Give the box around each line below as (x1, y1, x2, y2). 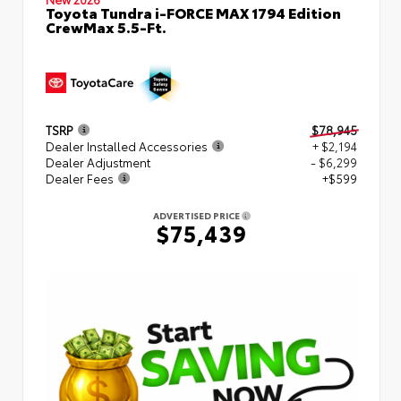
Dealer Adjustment (46, 153, 150, 170)
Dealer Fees (46, 169, 114, 186)
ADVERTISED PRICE (152, 208, 242, 222)
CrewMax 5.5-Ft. (46, 15, 166, 37)
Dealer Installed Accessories (46, 137, 208, 154)
